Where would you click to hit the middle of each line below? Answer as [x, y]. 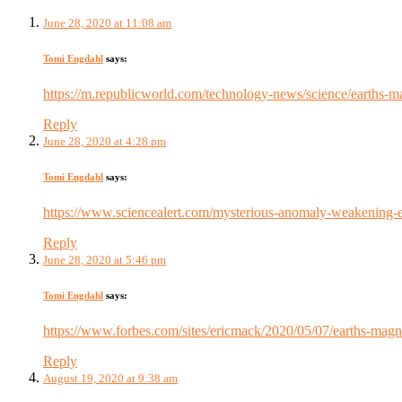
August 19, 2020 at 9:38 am [110, 379]
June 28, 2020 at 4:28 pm [105, 142]
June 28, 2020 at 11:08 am [107, 23]
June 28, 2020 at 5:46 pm [105, 260]
